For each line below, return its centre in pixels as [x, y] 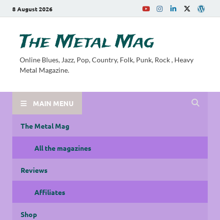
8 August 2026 [32, 9]
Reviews [34, 170]
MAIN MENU [53, 103]
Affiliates [50, 192]
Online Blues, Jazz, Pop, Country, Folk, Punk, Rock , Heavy [107, 60]
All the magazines [63, 148]
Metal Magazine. [44, 70]
